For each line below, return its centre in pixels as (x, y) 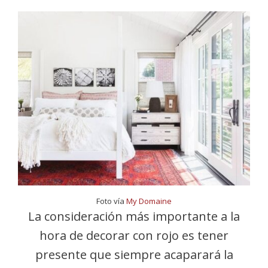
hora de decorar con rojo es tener (134, 235)
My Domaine (149, 201)
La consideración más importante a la (134, 216)
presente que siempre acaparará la (134, 255)
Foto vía (111, 201)
